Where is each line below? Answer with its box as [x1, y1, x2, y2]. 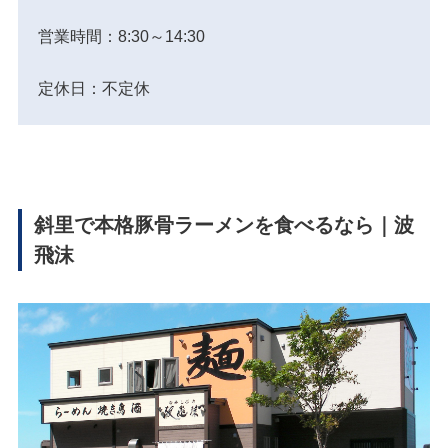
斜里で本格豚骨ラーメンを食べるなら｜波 [34, 214, 414, 237]
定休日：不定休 [38, 80, 150, 98]
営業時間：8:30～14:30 [38, 28, 205, 46]
